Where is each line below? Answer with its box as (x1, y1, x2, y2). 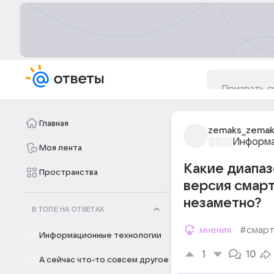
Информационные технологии (39, 231, 161, 240)
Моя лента (39, 144, 82, 152)
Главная (39, 119, 68, 128)
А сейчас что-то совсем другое (39, 256, 169, 264)
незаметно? (183, 196, 261, 210)
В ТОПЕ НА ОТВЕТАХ (32, 206, 105, 213)
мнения (199, 225, 231, 235)
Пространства (39, 168, 98, 177)
